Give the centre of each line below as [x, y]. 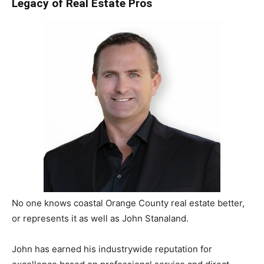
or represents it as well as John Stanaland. [100, 219]
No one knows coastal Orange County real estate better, [128, 203]
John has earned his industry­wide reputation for [112, 249]
